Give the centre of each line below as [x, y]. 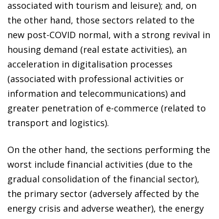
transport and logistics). [58, 122]
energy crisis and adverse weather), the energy [106, 208]
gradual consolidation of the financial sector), [103, 179]
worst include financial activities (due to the [100, 164]
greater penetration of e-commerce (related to [107, 108]
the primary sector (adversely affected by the [103, 193]
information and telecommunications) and [97, 93]
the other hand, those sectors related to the [101, 20]
